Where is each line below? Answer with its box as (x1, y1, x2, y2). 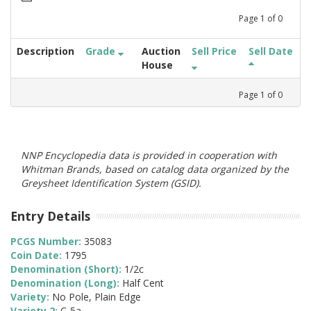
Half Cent (122, 276, 164, 290)
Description (17, 44, 74, 58)
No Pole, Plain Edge (52, 290, 141, 304)
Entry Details (10, 207, 90, 224)
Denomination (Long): (10, 276, 122, 290)
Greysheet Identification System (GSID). (21, 176, 201, 190)
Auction (142, 44, 180, 58)
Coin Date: (10, 249, 65, 262)
